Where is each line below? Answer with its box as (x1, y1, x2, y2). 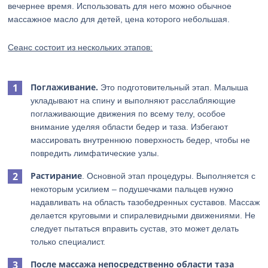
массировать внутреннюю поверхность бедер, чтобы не (31, 135, 251, 145)
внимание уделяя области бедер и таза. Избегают (31, 122, 229, 132)
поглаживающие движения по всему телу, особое (31, 109, 226, 118)
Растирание (31, 170, 83, 181)
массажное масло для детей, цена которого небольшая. (8, 14, 230, 24)
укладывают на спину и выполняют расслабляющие (31, 96, 236, 105)
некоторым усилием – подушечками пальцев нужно (31, 184, 234, 194)
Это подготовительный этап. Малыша (98, 83, 249, 92)
